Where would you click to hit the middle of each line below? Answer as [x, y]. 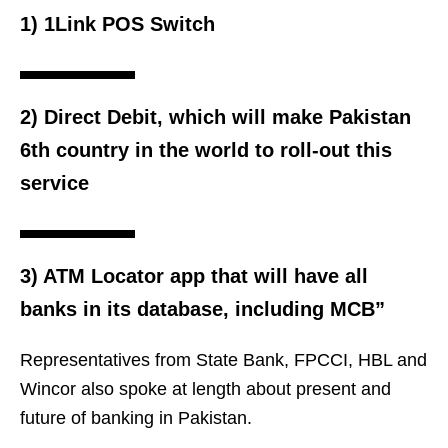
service [54, 182]
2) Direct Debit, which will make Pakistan [215, 116]
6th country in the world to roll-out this [206, 149]
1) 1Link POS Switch [117, 23]
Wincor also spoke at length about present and [205, 388]
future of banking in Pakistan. [136, 417]
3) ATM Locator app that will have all [194, 275]
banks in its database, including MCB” [202, 308]
